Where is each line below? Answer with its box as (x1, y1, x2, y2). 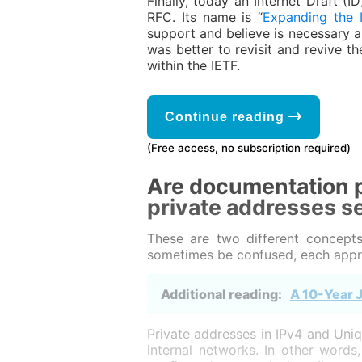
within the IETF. (147, 57, 240, 74)
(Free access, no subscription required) (147, 141, 351, 154)
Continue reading (165, 110, 288, 124)
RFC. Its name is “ (147, 9, 263, 25)
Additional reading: (161, 286, 282, 302)
